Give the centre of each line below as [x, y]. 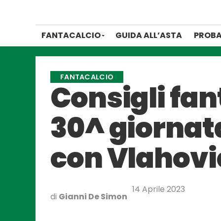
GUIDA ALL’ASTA [149, 35]
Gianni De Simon [93, 197]
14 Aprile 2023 [159, 189]
